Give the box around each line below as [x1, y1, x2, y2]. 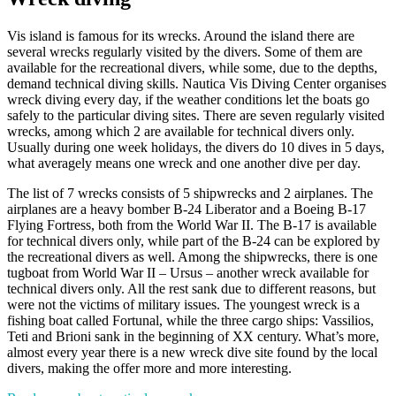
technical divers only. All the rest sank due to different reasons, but [7, 281, 376, 297]
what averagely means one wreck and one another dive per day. [7, 156, 361, 171]
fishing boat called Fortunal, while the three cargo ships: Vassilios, [7, 313, 374, 329]
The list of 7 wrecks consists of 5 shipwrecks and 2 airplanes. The [7, 186, 373, 202]
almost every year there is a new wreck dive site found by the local [7, 345, 377, 361]
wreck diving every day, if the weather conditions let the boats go [7, 92, 369, 108]
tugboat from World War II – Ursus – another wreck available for [7, 265, 369, 281]
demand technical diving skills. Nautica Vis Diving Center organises [7, 76, 386, 92]
